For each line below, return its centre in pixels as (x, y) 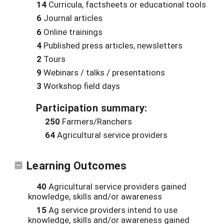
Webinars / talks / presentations (103, 72)
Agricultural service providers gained (116, 186)
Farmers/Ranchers (96, 121)
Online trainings (72, 31)
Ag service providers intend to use (112, 210)
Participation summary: (92, 107)
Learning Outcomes (77, 165)
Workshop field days (81, 85)
